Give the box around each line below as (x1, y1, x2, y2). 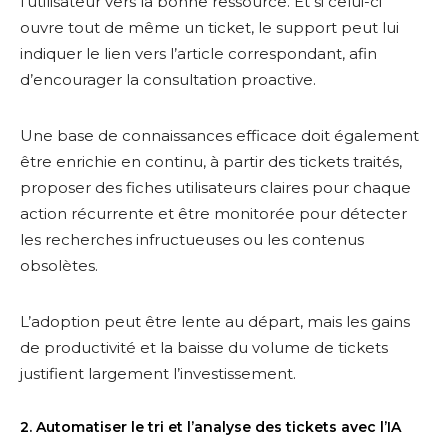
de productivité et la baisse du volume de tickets (20, 338, 388, 357)
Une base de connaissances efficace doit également (20, 126, 419, 145)
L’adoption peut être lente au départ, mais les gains (20, 312, 410, 331)
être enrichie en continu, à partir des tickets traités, (20, 152, 402, 171)
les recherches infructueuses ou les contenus (20, 230, 364, 249)
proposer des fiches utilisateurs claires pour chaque (20, 178, 411, 197)
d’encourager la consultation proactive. (20, 70, 316, 89)
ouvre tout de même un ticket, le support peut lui (20, 18, 399, 37)
